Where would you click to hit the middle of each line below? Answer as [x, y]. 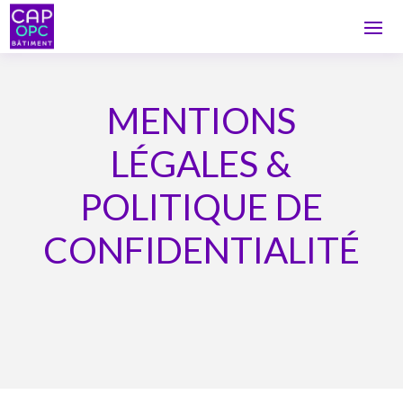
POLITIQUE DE [201, 206]
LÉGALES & [201, 163]
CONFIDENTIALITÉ [201, 249]
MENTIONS [201, 120]
